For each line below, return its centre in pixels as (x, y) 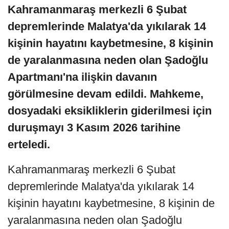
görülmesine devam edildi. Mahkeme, (106, 94)
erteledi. (29, 144)
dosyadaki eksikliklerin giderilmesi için (110, 110)
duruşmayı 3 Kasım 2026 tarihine (94, 127)
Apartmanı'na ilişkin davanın (82, 77)
